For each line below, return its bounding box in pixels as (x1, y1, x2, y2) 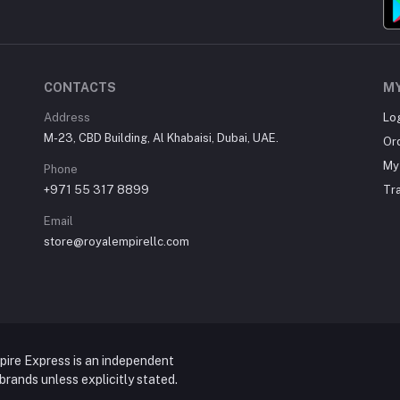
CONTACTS (44, 80, 116, 95)
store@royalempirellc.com (44, 235, 189, 248)
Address (44, 111, 90, 124)
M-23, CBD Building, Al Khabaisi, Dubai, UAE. (44, 131, 279, 145)
